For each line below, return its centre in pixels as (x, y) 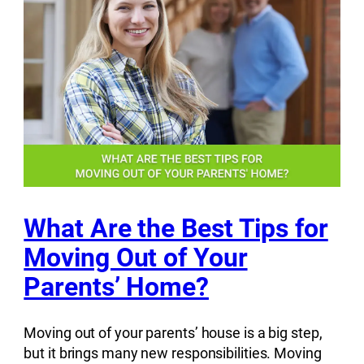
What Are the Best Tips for (176, 228)
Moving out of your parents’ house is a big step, (173, 333)
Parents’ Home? (116, 286)
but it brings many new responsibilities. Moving (173, 353)
